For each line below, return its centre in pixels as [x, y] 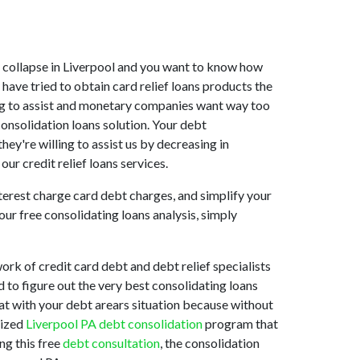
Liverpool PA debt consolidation [114, 323]
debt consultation [111, 342]
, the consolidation [210, 342]
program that [240, 323]
